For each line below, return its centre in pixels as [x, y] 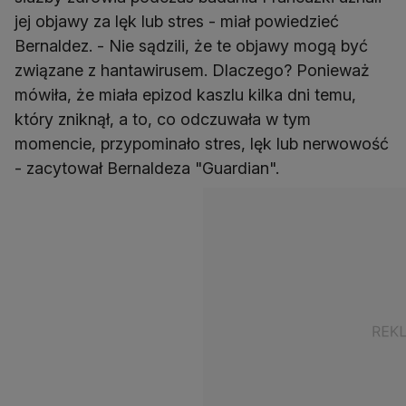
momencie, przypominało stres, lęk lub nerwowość [202, 143]
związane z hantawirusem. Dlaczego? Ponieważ [192, 70]
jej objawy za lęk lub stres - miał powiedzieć [177, 21]
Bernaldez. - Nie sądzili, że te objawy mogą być [191, 45]
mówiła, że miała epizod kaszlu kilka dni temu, [185, 94]
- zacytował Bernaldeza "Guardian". [147, 168]
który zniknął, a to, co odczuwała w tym [163, 119]
